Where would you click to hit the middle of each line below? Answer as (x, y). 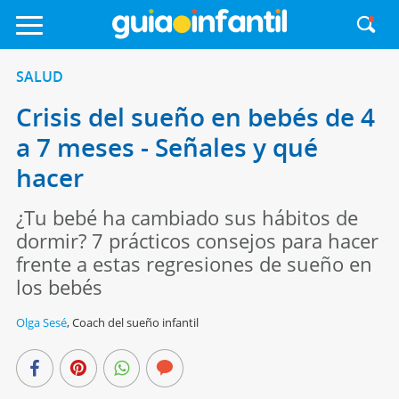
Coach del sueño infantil (135, 322)
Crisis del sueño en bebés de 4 (195, 117)
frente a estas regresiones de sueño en (194, 264)
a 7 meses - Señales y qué (167, 147)
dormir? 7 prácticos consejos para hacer (197, 240)
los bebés (59, 287)
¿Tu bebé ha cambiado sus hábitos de (187, 217)
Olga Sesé (41, 322)
